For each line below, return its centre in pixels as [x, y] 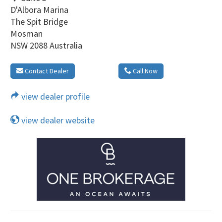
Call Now [144, 71]
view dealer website [57, 120]
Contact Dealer [46, 71]
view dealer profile [55, 96]
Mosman [27, 33]
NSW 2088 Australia [46, 45]
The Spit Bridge [39, 21]
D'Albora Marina [39, 9]
